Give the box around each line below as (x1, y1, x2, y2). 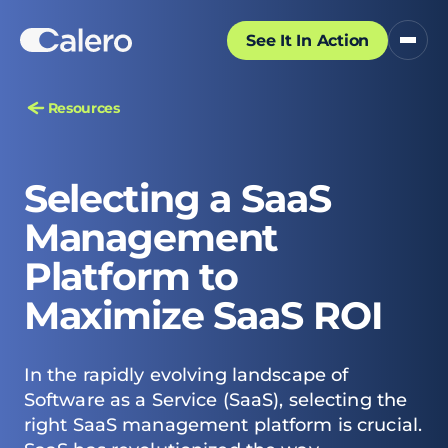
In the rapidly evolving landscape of (23, 364, 349, 386)
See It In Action (246, 30, 369, 50)
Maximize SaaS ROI (23, 292, 382, 339)
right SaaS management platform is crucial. (23, 414, 423, 436)
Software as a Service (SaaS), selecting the (23, 389, 408, 411)
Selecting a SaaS (23, 175, 331, 222)
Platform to (23, 253, 239, 300)
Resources (47, 98, 120, 117)
